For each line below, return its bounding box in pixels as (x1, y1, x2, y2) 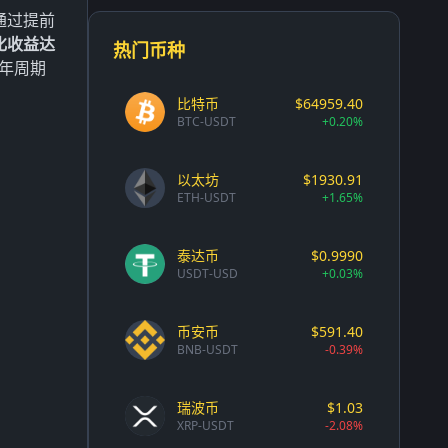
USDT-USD (177, 265, 238, 282)
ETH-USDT (177, 189, 236, 206)
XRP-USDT (177, 417, 234, 434)
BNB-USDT (177, 341, 238, 358)
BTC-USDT (177, 113, 236, 130)
